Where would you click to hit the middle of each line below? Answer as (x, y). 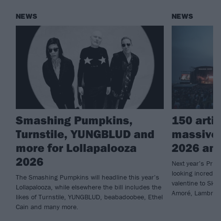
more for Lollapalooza (76, 147)
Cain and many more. (47, 206)
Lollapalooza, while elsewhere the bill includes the (89, 187)
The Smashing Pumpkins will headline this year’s (88, 177)
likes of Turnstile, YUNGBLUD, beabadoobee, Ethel (89, 197)
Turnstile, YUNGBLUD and (85, 133)
